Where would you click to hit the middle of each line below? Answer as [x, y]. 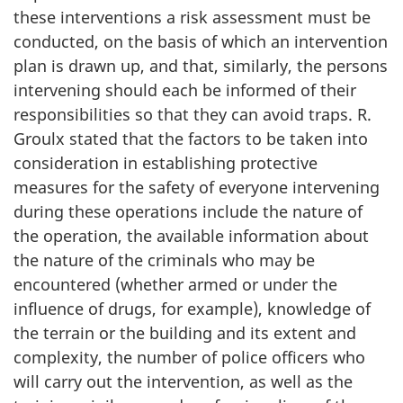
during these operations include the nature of [188, 212]
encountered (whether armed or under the [175, 285]
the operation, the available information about [191, 236]
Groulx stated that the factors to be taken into [191, 139]
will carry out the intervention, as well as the [183, 382]
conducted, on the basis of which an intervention [201, 42]
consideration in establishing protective [166, 163]
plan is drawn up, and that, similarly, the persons [201, 66]
